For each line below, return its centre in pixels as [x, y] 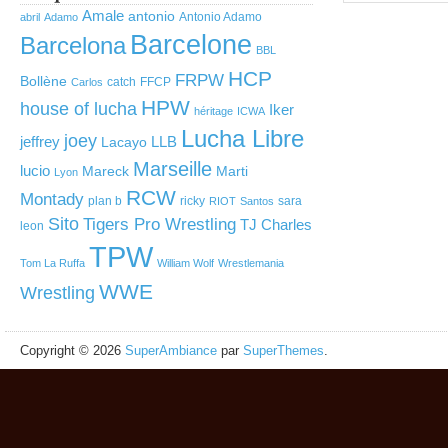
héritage [213, 111]
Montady [52, 199]
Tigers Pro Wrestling [159, 224]
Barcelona [73, 45]
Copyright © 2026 [72, 350]
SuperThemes [283, 350]
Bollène [43, 81]
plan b [105, 201]
